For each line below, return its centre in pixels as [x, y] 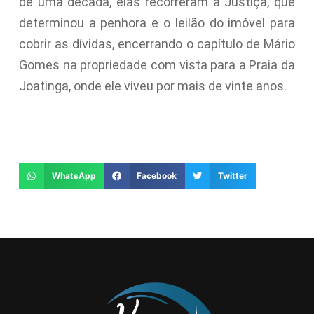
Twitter [233, 176]
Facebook [157, 176]
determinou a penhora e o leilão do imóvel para [157, 22]
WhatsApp [74, 176]
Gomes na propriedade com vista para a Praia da [157, 64]
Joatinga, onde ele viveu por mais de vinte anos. [152, 86]
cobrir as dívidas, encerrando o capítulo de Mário [157, 43]
